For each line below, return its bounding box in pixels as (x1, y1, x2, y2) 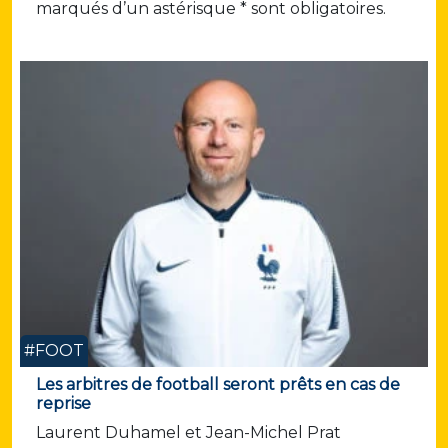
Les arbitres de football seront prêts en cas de (36, 375, 400, 395)
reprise (36, 394, 91, 414)
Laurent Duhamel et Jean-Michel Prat (36, 423, 341, 443)
